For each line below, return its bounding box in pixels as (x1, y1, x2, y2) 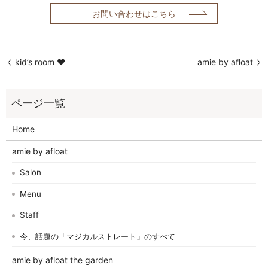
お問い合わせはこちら (92, 8, 176, 19)
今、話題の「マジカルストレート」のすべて (20, 231, 176, 241)
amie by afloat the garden (11, 255, 113, 266)
